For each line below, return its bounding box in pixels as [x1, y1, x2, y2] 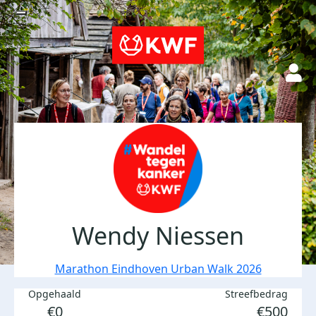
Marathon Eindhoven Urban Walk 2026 [54, 261, 262, 276]
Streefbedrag [225, 287, 288, 300]
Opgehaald [28, 287, 81, 300]
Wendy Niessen [72, 219, 244, 252]
